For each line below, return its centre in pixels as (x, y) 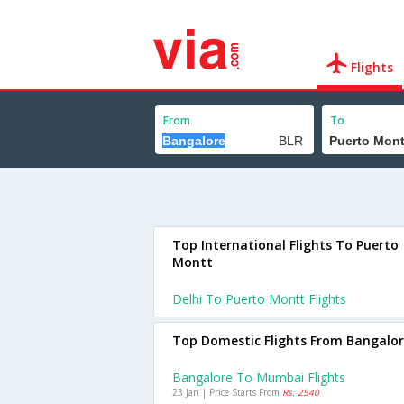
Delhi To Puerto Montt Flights (259, 299)
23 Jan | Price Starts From (227, 392)
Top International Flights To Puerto (285, 245)
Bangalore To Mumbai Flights (259, 377)
